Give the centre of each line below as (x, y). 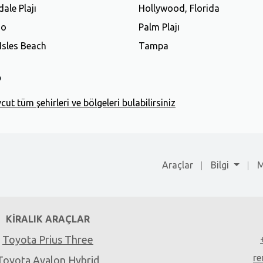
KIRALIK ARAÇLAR (48, 219)
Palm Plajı (159, 27)
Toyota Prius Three (48, 240)
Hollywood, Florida (179, 8)
